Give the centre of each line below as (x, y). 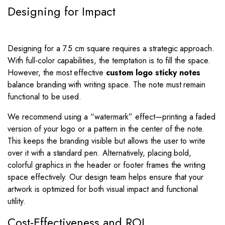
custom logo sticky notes (153, 73)
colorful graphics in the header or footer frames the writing (107, 165)
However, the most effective (57, 73)
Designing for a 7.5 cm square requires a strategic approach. (111, 48)
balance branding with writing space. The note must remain (107, 85)
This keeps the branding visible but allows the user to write (107, 141)
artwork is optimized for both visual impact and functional (103, 189)
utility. (17, 201)
